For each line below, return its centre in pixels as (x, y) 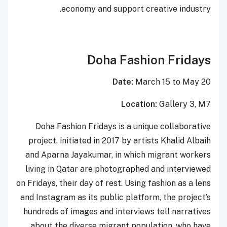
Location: (139, 104)
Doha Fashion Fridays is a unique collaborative (123, 126)
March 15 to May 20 (172, 82)
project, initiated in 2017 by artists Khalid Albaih (120, 140)
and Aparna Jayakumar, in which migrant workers (118, 155)
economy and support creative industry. (136, 9)
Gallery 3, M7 (184, 104)
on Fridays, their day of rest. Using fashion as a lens (113, 183)
